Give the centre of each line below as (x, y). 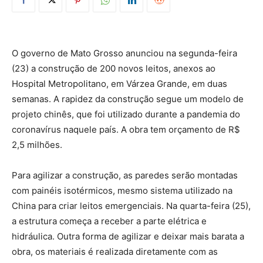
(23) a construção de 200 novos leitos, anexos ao (114, 68)
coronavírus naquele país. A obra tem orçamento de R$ (126, 129)
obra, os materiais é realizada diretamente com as (115, 251)
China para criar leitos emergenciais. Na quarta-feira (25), (131, 205)
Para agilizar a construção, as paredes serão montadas (125, 175)
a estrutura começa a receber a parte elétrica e (109, 221)
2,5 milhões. (37, 144)
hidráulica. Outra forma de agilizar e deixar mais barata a (128, 236)
